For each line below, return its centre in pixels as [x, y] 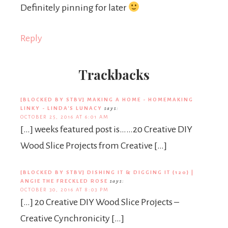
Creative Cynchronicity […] [72, 218]
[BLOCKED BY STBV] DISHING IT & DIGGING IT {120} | [107, 172]
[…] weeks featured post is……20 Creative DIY [106, 129]
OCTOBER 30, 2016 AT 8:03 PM [65, 190]
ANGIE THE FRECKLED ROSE [64, 181]
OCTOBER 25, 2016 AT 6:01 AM [65, 117]
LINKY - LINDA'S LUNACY [61, 108]
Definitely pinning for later [74, 8]
